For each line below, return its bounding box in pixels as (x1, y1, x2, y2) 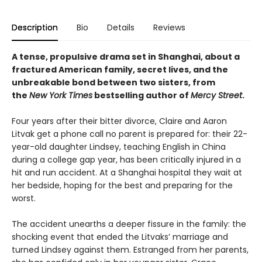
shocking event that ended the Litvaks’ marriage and (12, 230, 228, 243)
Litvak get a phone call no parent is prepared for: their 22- (12, 127, 247, 140)
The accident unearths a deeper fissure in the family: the (12, 218, 246, 230)
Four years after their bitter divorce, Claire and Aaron (12, 115, 227, 127)
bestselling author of (92, 89, 191, 101)
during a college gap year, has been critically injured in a (12, 153, 241, 166)
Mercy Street (191, 89, 242, 101)
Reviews (153, 21, 185, 33)
